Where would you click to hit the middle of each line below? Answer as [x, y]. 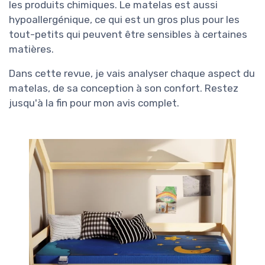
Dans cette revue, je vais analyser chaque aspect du [132, 74]
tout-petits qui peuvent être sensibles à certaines [128, 35]
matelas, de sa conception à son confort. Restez [124, 88]
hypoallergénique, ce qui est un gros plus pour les [124, 20]
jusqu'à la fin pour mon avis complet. [94, 103]
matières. [31, 49]
